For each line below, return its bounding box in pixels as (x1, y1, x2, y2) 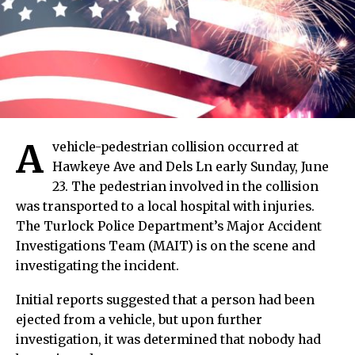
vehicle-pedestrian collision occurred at (52, 139, 299, 155)
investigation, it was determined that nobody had (16, 332, 321, 348)
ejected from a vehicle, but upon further (16, 312, 262, 328)
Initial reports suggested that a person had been (16, 292, 315, 308)
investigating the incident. (16, 258, 179, 274)
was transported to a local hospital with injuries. (16, 199, 315, 215)
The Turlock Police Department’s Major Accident (16, 219, 322, 235)
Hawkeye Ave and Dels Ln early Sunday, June (52, 159, 329, 175)
